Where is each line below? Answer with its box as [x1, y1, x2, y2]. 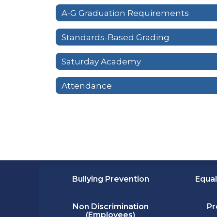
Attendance [62, 80, 112, 91]
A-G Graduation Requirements [62, 8, 189, 18]
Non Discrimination [72, 202, 149, 212]
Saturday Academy [62, 56, 141, 66]
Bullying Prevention [72, 174, 149, 184]
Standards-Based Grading [62, 32, 170, 42]
